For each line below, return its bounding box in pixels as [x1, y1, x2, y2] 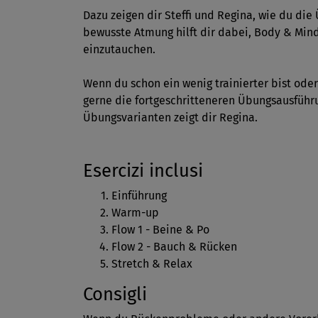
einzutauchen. [83, 42, 155, 56]
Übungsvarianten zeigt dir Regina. [83, 110, 258, 124]
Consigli [83, 283, 147, 305]
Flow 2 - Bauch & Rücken [111, 239, 237, 253]
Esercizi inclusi [83, 159, 203, 182]
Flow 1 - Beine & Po [111, 222, 209, 236]
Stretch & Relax [111, 256, 192, 270]
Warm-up [111, 205, 159, 219]
